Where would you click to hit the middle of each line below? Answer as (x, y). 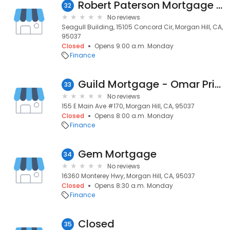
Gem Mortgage (117, 154)
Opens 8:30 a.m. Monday (134, 186)
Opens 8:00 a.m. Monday (134, 116)
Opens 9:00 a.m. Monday (134, 46)
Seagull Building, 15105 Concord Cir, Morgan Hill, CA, (142, 27)
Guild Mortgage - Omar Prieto (218, 84)
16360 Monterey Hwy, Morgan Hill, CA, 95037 (128, 176)
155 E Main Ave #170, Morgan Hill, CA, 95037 (128, 106)
